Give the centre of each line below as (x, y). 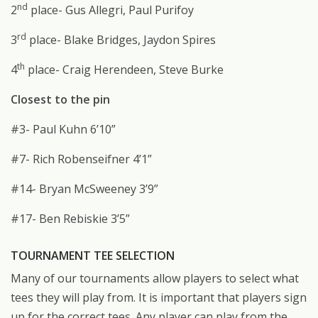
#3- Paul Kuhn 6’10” (63, 130)
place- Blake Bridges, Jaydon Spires (121, 40)
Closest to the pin (60, 100)
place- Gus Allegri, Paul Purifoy (111, 10)
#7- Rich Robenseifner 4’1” (81, 159)
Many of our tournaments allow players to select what (155, 279)
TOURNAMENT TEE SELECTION (93, 256)
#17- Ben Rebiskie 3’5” (70, 219)
